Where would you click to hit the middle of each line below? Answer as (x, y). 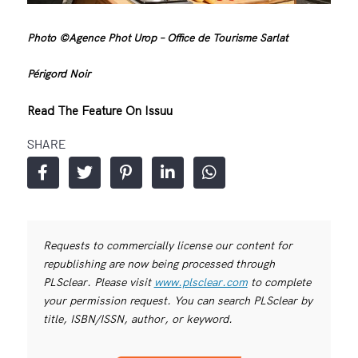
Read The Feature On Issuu (99, 110)
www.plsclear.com (201, 282)
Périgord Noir (58, 73)
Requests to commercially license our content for (167, 245)
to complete (279, 282)
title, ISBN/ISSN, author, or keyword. (137, 318)
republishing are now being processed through (159, 263)
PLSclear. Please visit (98, 282)
